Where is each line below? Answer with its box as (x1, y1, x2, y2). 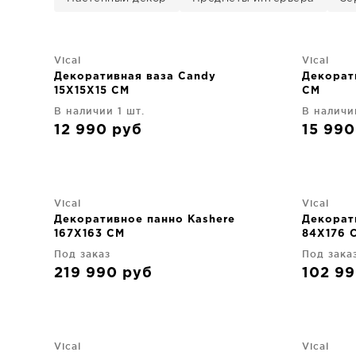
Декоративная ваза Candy (54, 72, 216, 81)
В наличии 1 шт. (54, 106, 145, 116)
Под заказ (54, 249, 110, 259)
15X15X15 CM (54, 87, 130, 95)
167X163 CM (54, 230, 125, 238)
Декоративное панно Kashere (54, 215, 235, 224)
